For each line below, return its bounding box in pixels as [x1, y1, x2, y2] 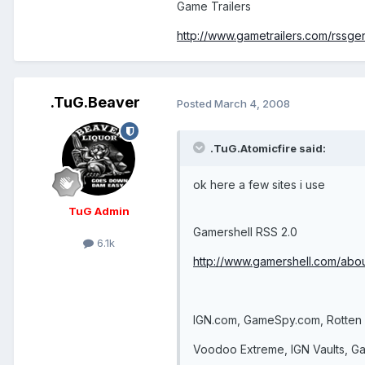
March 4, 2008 [214, 96, 290, 110]
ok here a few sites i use [193, 177, 325, 191]
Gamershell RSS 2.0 [193, 224, 297, 239]
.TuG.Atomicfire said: [208, 141, 326, 155]
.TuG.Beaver [51, 94, 140, 112]
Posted [177, 96, 214, 110]
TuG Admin [68, 204, 130, 218]
